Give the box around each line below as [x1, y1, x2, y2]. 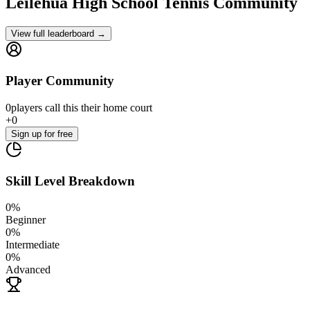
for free [44, 128, 73, 139]
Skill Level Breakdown [6, 173, 135, 188]
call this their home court [42, 101, 152, 113]
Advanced [6, 264, 51, 276]
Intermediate [6, 239, 60, 251]
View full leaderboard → [11, 28, 106, 39]
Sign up [11, 128, 44, 139]
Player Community [6, 73, 114, 89]
